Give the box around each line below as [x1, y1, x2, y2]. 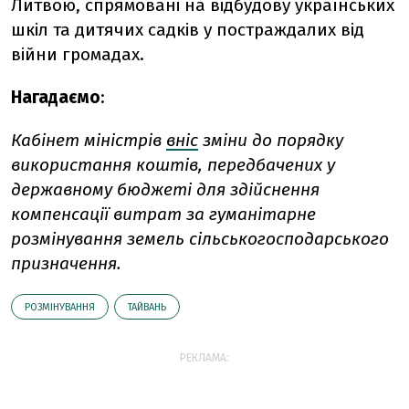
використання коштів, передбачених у [11, 154, 335, 176]
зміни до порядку [198, 130, 343, 152]
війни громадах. [11, 44, 144, 66]
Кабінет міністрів [11, 130, 166, 152]
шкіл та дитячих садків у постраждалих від [11, 19, 364, 41]
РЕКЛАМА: [180, 351, 229, 365]
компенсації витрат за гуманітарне [11, 204, 316, 225]
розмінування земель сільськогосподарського [11, 228, 389, 250]
